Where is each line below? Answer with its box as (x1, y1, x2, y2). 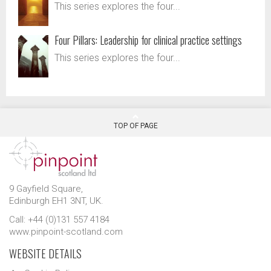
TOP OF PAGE (113, 121, 158, 130)
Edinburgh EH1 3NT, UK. (9, 195, 103, 206)
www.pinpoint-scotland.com (9, 226, 123, 237)
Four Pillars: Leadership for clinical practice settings (54, 31, 242, 48)
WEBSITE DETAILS (9, 245, 82, 261)
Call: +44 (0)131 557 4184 (9, 214, 109, 225)
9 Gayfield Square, (9, 183, 85, 194)
